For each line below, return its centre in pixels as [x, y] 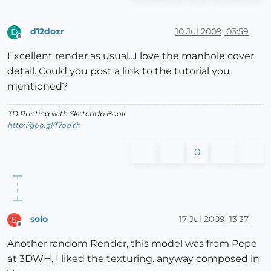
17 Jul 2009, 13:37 [214, 219]
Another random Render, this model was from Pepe [132, 243]
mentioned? [38, 86]
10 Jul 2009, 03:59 [212, 32]
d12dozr [47, 32]
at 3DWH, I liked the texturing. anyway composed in [133, 258]
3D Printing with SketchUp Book [67, 113]
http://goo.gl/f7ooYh [44, 125]
